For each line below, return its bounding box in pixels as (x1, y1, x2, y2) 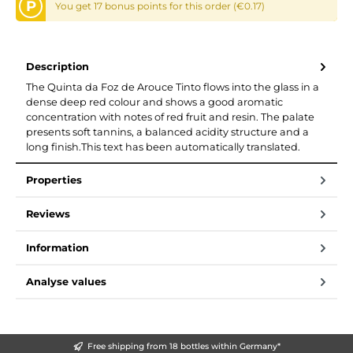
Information (26, 242, 89, 254)
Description (26, 60, 89, 72)
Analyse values (26, 276, 106, 288)
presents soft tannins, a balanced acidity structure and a (26, 126, 309, 138)
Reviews (26, 208, 70, 220)
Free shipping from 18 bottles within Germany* (87, 340, 281, 351)
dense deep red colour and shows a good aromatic (26, 96, 283, 108)
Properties (26, 174, 82, 186)
